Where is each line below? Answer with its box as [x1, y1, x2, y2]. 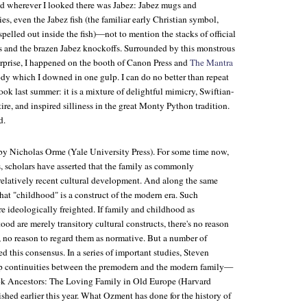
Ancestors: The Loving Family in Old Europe [8, 275, 176, 287]
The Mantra [190, 56, 233, 69]
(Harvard [176, 275, 211, 287]
